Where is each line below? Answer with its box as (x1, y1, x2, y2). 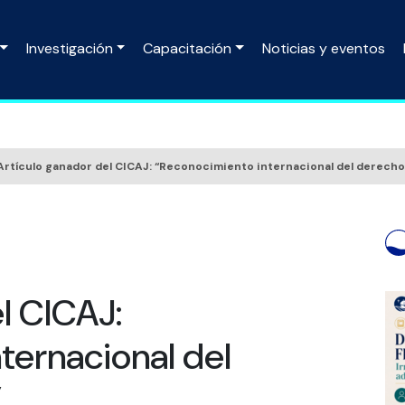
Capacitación (143, 39, 232, 58)
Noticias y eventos (262, 39, 385, 58)
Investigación (25, 39, 113, 58)
